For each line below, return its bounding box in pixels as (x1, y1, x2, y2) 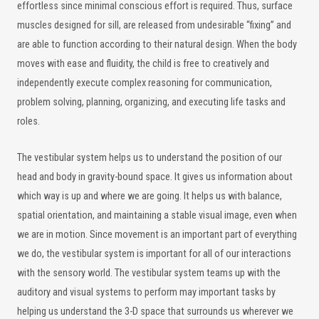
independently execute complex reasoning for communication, (17, 77, 272, 89)
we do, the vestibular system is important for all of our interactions (17, 248, 291, 260)
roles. (17, 115, 40, 127)
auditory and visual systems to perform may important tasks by (17, 286, 276, 298)
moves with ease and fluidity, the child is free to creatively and (17, 58, 269, 70)
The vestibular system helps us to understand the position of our (17, 152, 282, 164)
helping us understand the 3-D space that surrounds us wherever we (17, 305, 293, 318)
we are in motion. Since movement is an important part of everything (17, 229, 297, 241)
